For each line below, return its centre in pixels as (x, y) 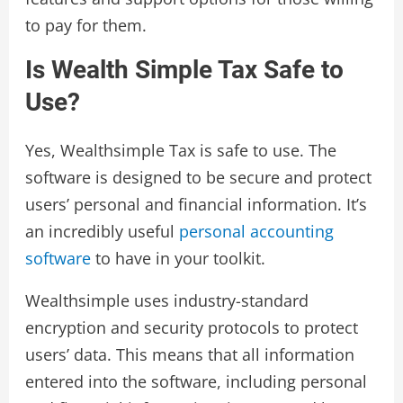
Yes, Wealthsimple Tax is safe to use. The (180, 151)
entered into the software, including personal (196, 382)
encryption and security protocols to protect (191, 328)
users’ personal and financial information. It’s (196, 205)
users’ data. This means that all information (189, 355)
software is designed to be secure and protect (198, 178)
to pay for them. (85, 26)
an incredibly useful (102, 232)
